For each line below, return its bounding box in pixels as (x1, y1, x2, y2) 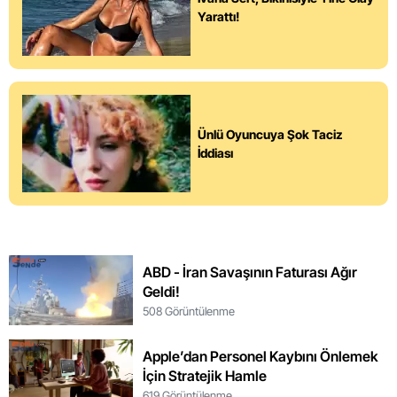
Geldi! (142, 283, 180, 301)
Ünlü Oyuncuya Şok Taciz (198, 127, 343, 143)
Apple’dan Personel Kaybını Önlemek (142, 347, 378, 366)
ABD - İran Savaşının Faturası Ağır (142, 263, 357, 282)
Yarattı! (198, 9, 239, 25)
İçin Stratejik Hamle (142, 367, 267, 385)
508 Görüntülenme (142, 304, 235, 319)
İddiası (198, 145, 233, 161)
